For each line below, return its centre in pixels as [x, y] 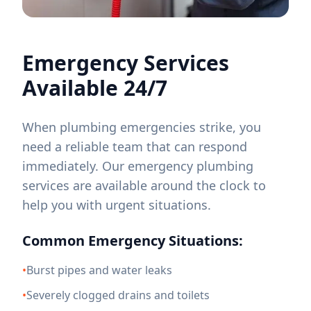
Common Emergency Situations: [133, 241]
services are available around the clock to [144, 185]
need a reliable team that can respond [135, 146]
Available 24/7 [95, 88]
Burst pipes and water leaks [99, 270]
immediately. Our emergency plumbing [138, 166]
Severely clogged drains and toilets [118, 295]
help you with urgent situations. [117, 205]
